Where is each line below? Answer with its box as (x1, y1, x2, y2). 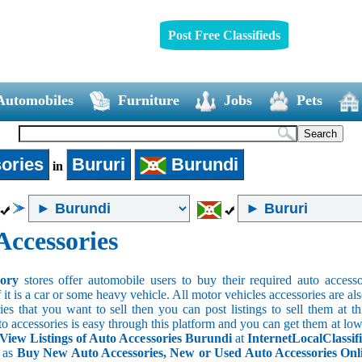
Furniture (117, 91, 179, 108)
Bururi (71, 154, 125, 175)
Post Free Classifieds (167, 27, 280, 42)
